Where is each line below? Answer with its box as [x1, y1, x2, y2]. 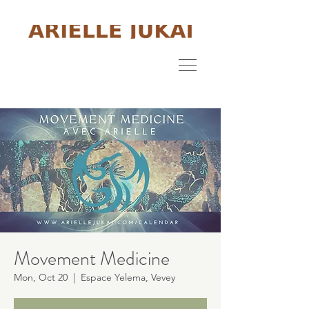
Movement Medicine [14, 245, 170, 272]
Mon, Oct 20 [14, 271, 68, 283]
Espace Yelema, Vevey [81, 271, 175, 283]
